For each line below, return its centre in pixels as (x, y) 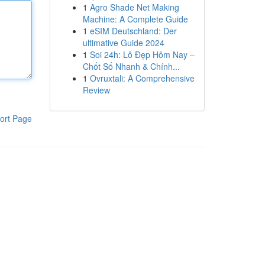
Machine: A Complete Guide (135, 19)
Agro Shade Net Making (134, 7)
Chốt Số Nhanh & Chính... (131, 66)
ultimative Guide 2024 (123, 43)
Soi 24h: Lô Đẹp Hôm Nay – (142, 54)
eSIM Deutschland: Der (133, 31)
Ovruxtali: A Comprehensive (142, 78)
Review (96, 90)
